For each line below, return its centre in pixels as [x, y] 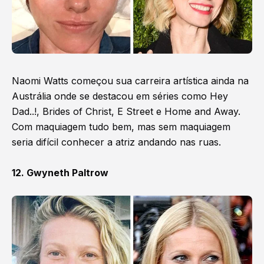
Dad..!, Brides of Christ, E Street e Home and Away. [126, 112]
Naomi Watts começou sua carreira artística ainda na [130, 81]
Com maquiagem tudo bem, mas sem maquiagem [121, 127]
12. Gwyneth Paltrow [60, 173]
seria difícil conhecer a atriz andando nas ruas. [116, 142]
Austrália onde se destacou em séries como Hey [120, 96]
